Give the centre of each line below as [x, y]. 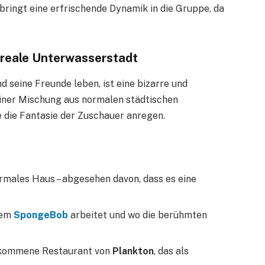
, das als [171, 251]
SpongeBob [41, 215]
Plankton [133, 251]
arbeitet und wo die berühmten [139, 215]
